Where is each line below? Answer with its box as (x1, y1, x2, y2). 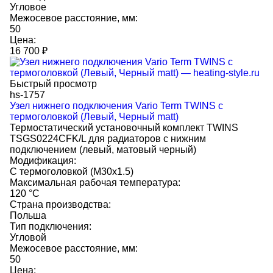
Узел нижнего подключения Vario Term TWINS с (10, 101, 223, 111)
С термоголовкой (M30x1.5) (10, 166, 133, 177)
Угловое (10, 2, 46, 12)
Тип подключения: (10, 221, 91, 232)
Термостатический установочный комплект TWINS (10, 122, 238, 133)
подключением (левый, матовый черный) (10, 144, 196, 155)
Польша (10, 210, 46, 221)
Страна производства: (10, 199, 111, 210)
